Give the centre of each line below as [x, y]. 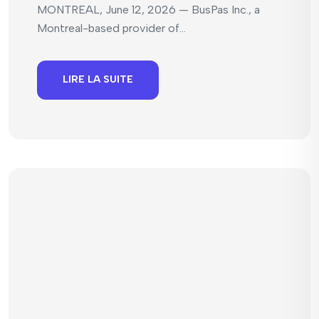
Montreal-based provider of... [111, 28]
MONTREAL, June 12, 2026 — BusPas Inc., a [148, 9]
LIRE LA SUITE [98, 79]
